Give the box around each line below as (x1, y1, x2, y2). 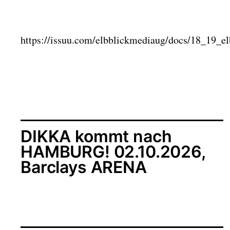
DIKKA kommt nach (21, 126, 172, 146)
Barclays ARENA (21, 157, 147, 177)
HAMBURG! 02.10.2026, (21, 141, 205, 162)
